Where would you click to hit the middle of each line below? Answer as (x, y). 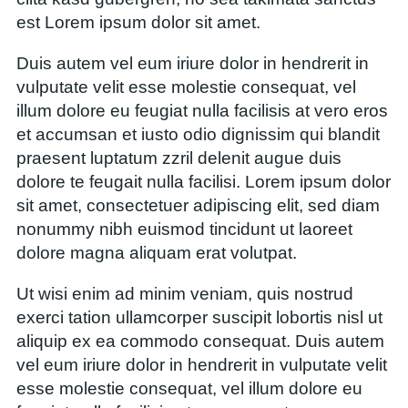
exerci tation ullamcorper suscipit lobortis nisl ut (199, 318)
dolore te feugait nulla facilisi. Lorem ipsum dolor (204, 181)
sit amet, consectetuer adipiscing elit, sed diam (198, 205)
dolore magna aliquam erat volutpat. (157, 252)
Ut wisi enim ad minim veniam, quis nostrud (185, 294)
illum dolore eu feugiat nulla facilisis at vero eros (202, 110)
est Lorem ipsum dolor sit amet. (138, 22)
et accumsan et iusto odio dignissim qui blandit (198, 134)
